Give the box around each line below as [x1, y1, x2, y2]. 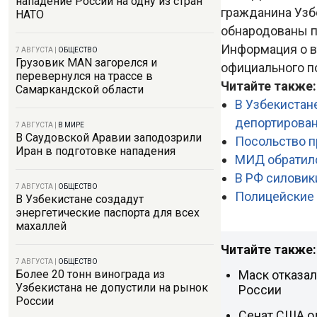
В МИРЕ [58, 121, 84, 129]
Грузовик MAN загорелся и [16, 56, 157, 69]
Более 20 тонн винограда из [16, 267, 165, 281]
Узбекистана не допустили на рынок [16, 281, 208, 294]
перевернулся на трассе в [16, 69, 153, 83]
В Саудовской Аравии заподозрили [16, 131, 202, 144]
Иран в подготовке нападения [16, 144, 175, 158]
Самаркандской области [16, 83, 144, 96]
